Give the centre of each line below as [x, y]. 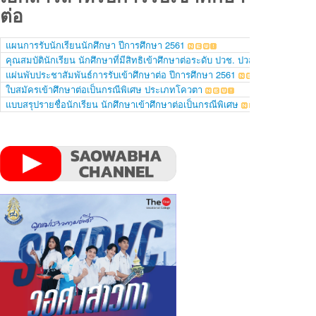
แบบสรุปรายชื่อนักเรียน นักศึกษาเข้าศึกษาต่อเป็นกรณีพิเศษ [122, 104]
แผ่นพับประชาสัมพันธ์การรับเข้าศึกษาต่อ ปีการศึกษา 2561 [121, 75]
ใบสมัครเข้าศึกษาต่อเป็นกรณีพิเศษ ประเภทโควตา [104, 90]
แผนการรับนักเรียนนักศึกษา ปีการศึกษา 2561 [95, 45]
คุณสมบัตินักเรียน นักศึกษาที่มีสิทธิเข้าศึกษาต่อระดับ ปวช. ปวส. [131, 60]
